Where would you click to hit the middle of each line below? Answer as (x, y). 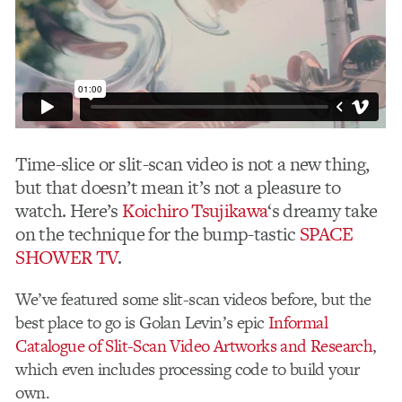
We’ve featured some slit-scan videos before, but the (193, 300)
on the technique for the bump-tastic (158, 233)
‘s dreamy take (323, 210)
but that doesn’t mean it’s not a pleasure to (178, 187)
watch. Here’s (69, 210)
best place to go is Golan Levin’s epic (142, 323)
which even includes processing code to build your (188, 370)
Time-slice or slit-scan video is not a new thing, (192, 163)
